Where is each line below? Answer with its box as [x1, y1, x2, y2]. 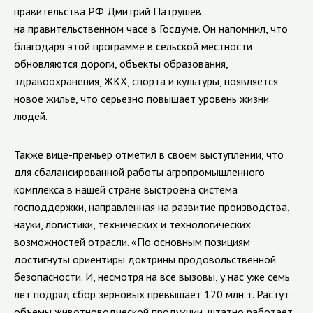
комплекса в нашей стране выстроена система [14, 182, 238, 196]
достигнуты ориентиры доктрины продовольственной [14, 252, 276, 266]
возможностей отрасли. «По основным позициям [14, 235, 250, 249]
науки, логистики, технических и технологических [14, 217, 251, 231]
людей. [14, 109, 48, 123]
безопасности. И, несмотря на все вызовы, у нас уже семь [14, 270, 290, 284]
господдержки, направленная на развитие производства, [14, 200, 289, 214]
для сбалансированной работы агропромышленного [14, 165, 265, 179]
